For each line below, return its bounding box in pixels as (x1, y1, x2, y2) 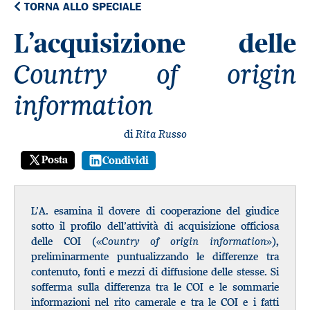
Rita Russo (135, 127, 187, 140)
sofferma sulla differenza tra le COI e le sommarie (31, 280, 279, 293)
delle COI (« (31, 234, 102, 248)
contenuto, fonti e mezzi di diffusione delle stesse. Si (31, 264, 279, 278)
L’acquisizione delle (14, 26, 296, 60)
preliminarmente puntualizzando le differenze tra (31, 249, 279, 263)
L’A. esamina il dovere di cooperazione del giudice (31, 203, 279, 217)
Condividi (102, 154, 149, 167)
